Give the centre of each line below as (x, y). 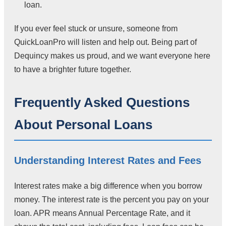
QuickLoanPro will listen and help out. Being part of (105, 42)
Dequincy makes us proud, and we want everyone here (112, 56)
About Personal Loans (83, 125)
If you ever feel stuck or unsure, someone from (96, 29)
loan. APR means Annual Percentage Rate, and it (102, 213)
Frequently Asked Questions (102, 103)
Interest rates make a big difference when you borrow (108, 186)
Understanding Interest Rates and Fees (108, 161)
